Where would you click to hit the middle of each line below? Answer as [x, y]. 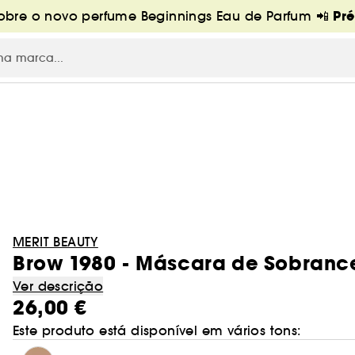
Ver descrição [58, 286]
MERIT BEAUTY [55, 242]
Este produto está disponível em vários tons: [157, 330]
